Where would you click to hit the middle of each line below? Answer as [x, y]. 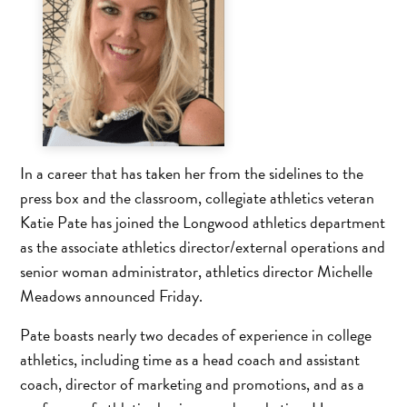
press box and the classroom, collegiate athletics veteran [198, 197]
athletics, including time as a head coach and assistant [190, 359]
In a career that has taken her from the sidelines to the [192, 173]
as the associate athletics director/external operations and [203, 246]
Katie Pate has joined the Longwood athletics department [203, 222]
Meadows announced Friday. [112, 295]
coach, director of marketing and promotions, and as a [193, 383]
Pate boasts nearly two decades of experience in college [196, 334]
